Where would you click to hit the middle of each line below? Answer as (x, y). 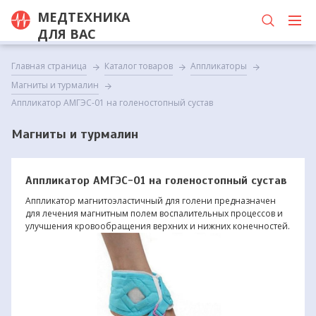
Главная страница (49, 66)
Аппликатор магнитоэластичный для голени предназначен (150, 201)
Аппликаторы (218, 66)
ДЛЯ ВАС (66, 34)
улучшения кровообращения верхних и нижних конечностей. (157, 226)
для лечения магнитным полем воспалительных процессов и (154, 213)
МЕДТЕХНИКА (83, 17)
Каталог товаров (138, 66)
